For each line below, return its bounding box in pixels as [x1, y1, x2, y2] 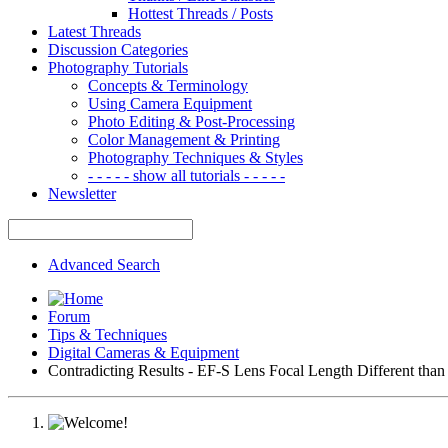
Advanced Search [48, 255, 160, 273]
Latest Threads [48, 22, 141, 40]
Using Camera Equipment [88, 94, 252, 112]
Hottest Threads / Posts [128, 4, 273, 22]
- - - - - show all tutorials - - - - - [88, 166, 285, 184]
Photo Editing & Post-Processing [88, 112, 295, 130]
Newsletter [48, 184, 116, 202]
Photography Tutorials [48, 58, 188, 76]
